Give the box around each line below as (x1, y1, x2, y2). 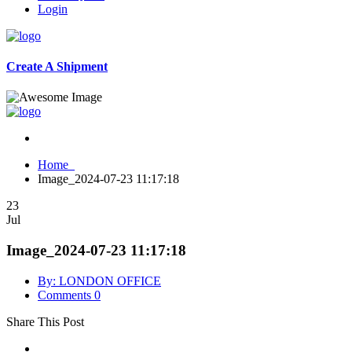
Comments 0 (38, 288, 101, 302)
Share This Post (6, 314, 84, 328)
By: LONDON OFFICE (38, 273, 161, 288)
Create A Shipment (6, 59, 108, 73)
